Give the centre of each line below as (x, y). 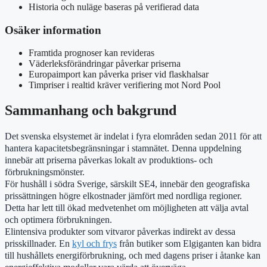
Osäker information (53, 30)
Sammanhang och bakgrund (91, 111)
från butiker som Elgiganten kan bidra (189, 244)
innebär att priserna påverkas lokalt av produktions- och (109, 160)
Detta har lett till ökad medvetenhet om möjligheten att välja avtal (127, 208)
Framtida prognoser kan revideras (91, 53)
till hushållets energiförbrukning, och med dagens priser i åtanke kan (133, 256)
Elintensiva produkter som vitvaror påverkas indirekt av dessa (120, 232)
